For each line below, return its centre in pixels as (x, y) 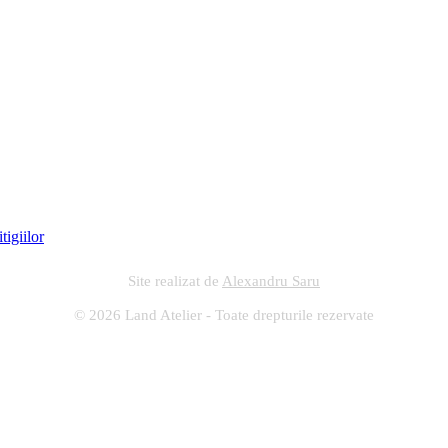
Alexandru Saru (271, 281)
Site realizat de (175, 281)
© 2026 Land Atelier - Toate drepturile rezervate (224, 315)
